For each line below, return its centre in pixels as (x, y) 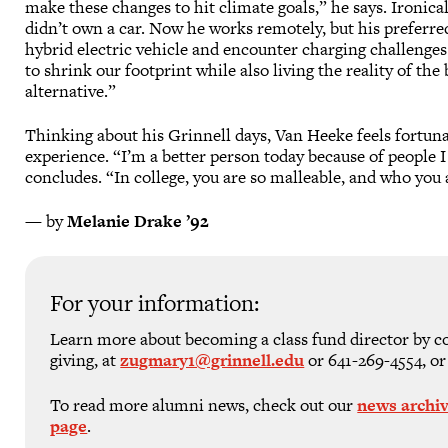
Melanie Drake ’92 (138, 221)
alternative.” (73, 90)
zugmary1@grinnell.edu (212, 360)
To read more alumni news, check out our (204, 404)
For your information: (155, 303)
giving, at (85, 360)
